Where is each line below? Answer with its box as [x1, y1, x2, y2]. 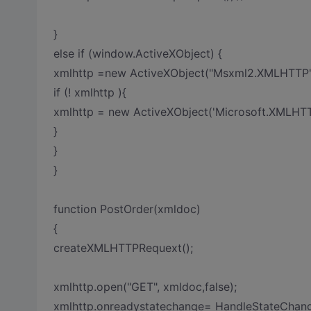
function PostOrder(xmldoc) [53, 202, 201, 216]
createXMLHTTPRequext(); [53, 241, 193, 255]
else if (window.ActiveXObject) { [53, 47, 222, 60]
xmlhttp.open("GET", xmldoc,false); [53, 280, 237, 294]
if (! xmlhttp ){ [53, 85, 126, 99]
